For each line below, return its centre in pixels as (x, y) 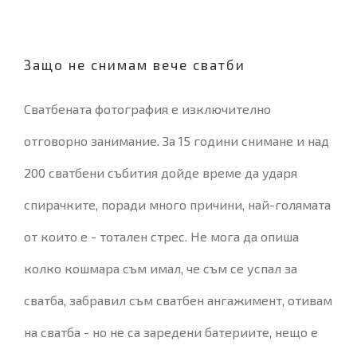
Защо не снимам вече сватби (135, 65)
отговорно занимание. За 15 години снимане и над (177, 141)
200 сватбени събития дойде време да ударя (161, 173)
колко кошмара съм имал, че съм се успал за (161, 268)
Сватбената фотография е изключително (147, 109)
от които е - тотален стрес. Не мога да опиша (161, 236)
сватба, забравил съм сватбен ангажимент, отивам (178, 300)
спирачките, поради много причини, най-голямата (177, 204)
